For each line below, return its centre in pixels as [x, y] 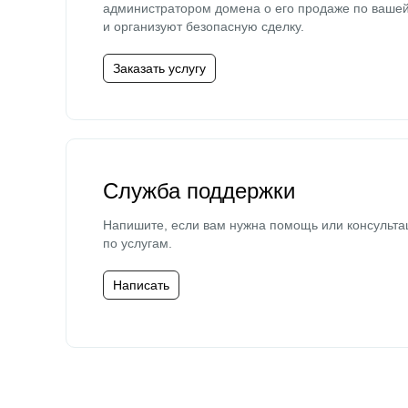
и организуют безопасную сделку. [204, 26]
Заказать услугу [159, 68]
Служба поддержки [199, 191]
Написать [141, 285]
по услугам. [138, 243]
